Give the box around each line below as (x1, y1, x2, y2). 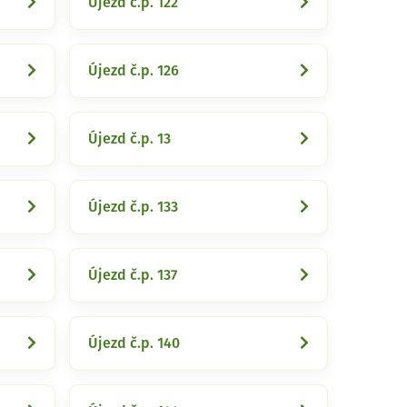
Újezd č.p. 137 (88, 268, 177, 283)
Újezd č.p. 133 (88, 200, 178, 214)
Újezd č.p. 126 (88, 64, 179, 78)
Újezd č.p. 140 (88, 336, 180, 351)
